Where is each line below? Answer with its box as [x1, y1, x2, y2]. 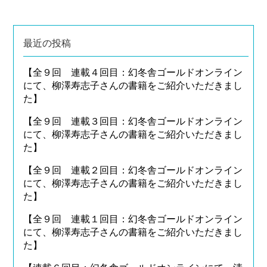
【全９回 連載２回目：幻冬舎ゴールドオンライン [23, 164, 243, 176]
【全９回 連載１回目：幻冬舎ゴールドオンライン [23, 213, 243, 225]
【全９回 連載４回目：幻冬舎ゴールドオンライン [23, 66, 243, 79]
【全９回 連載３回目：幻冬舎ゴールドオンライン [23, 115, 243, 128]
